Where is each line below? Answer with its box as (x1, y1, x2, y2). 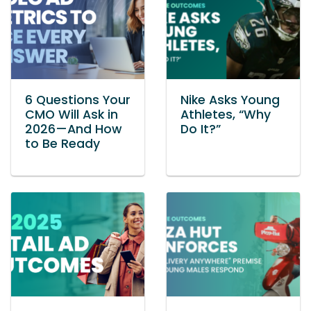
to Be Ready (25, 135, 100, 153)
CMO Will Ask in (25, 106, 118, 124)
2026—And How (25, 121, 122, 138)
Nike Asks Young (180, 92, 280, 109)
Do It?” (180, 121, 221, 138)
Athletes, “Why (180, 106, 271, 124)
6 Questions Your (25, 92, 131, 109)
